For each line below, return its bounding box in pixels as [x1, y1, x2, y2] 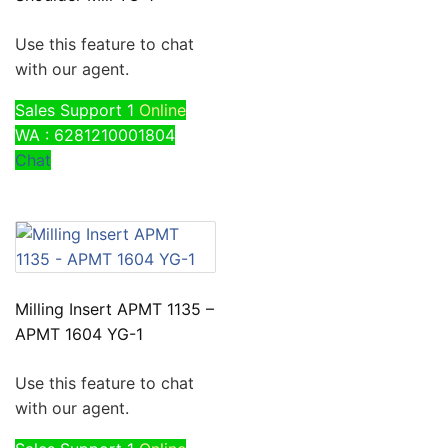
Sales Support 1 [15, 99, 134, 120]
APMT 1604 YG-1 [15, 323, 143, 344]
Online [139, 99, 186, 120]
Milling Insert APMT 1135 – [15, 298, 214, 319]
